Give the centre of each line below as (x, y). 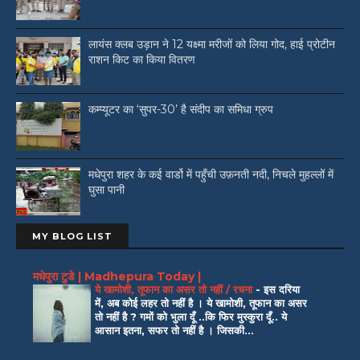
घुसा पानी (106, 190)
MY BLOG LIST (72, 237)
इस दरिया (282, 289)
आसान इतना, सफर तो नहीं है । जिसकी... (174, 330)
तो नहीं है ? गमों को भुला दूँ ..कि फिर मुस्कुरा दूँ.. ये (191, 316)
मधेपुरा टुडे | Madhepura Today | (117, 276)
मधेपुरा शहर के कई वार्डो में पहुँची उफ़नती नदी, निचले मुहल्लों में (211, 175)
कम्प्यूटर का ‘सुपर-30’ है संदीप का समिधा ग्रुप (181, 110)
